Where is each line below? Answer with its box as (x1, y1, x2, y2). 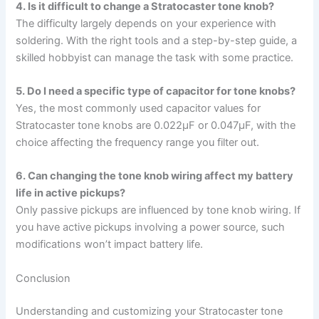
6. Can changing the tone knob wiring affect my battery (16, 169, 294, 183)
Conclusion (16, 271, 71, 285)
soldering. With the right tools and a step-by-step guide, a (16, 33, 298, 47)
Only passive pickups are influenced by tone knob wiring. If (16, 204, 301, 217)
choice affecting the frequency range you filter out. (16, 135, 260, 149)
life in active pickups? (16, 187, 126, 200)
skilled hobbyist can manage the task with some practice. (16, 51, 294, 64)
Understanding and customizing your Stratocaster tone (16, 304, 283, 318)
